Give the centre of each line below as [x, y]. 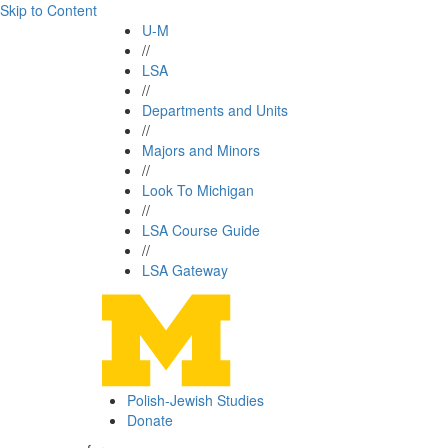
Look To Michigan [198, 190]
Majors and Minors [201, 150]
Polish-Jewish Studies [195, 400]
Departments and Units [215, 110]
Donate [150, 420]
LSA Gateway [185, 270]
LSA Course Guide [201, 230]
